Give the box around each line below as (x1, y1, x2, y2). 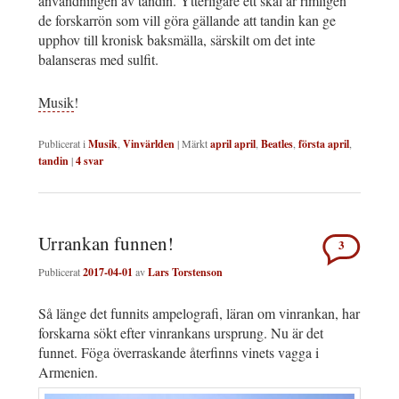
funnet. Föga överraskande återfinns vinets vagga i (38, 342, 319, 362)
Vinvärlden (123, 136, 175, 152)
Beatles (261, 136, 293, 152)
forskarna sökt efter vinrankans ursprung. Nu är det (38, 322, 323, 342)
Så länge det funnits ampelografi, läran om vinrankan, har (38, 303, 360, 322)
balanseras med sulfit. (38, 50, 159, 69)
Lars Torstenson (148, 264, 223, 280)
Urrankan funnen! (38, 231, 174, 256)
